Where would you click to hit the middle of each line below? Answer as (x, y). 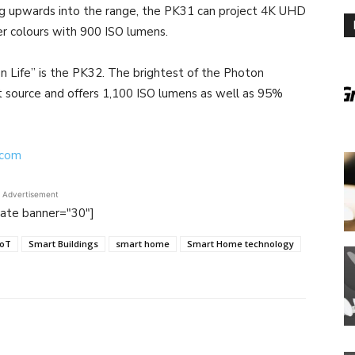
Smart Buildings (63, 243)
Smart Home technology (240, 243)
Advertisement (30, 194)
